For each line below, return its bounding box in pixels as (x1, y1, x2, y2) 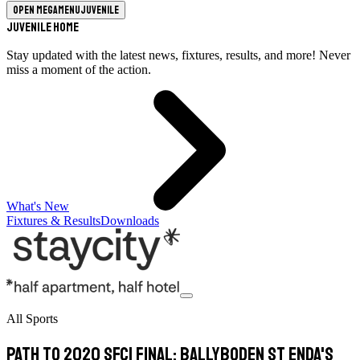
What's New (6, 199, 69, 213)
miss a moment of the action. (6, 63, 151, 76)
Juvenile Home (6, 19, 79, 35)
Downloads (100, 214, 159, 227)
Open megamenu (13, 3, 80, 17)
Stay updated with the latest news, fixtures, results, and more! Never (6, 48, 350, 62)
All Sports (6, 312, 58, 325)
